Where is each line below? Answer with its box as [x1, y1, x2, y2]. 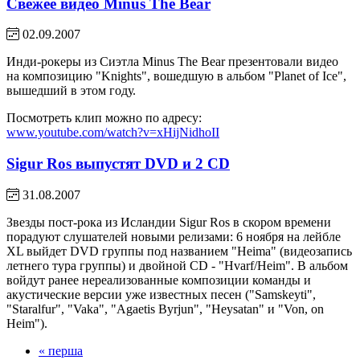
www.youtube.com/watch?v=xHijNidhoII [6, 125, 219, 140]
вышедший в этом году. [6, 84, 136, 98]
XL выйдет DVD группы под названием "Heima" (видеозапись [6, 243, 352, 258]
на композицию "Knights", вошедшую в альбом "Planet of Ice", [6, 69, 346, 84]
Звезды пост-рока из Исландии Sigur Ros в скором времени [6, 215, 331, 229]
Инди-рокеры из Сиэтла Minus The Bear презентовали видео [6, 55, 338, 69]
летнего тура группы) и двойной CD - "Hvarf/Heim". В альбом [6, 258, 348, 272]
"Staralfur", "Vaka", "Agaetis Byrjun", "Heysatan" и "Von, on [6, 301, 324, 316]
